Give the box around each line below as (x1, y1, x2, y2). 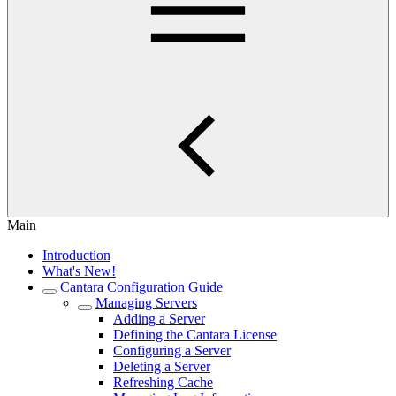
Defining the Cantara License (113, 327, 277, 342)
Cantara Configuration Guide (60, 279, 223, 294)
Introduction (42, 247, 110, 263)
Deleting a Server (113, 359, 210, 374)
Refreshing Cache (113, 375, 213, 390)
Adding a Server (113, 311, 205, 326)
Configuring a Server (113, 343, 231, 358)
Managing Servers (95, 295, 197, 310)
